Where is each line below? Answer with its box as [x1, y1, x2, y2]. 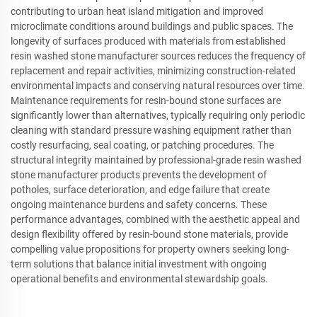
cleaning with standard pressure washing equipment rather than [11, 124, 292, 136]
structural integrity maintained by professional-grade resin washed [11, 154, 301, 166]
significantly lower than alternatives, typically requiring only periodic [11, 109, 305, 121]
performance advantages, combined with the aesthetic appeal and [11, 213, 300, 225]
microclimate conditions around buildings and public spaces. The [11, 20, 293, 32]
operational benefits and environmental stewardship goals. [11, 272, 268, 284]
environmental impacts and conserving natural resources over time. [11, 79, 305, 91]
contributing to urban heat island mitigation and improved [11, 5, 263, 17]
